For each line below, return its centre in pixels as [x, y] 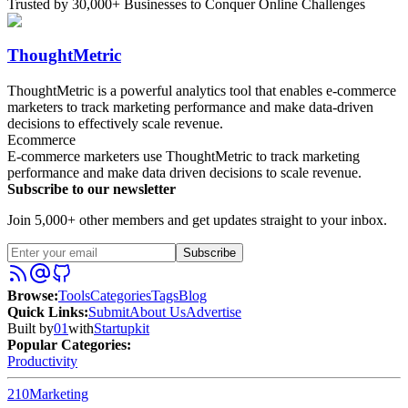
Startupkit [122, 328]
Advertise [214, 311]
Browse [31, 295]
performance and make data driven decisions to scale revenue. [184, 172]
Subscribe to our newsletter [92, 189]
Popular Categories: [69, 344]
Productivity [42, 361]
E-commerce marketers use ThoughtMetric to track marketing [184, 156]
